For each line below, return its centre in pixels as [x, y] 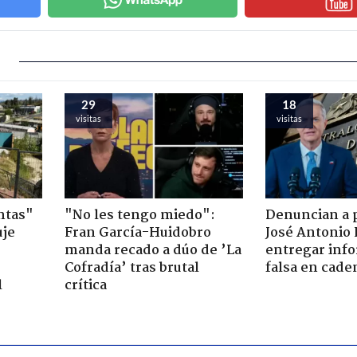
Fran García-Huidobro [137, 233]
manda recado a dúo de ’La [153, 250]
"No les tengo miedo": [139, 215]
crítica [85, 285]
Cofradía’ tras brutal [131, 268]
